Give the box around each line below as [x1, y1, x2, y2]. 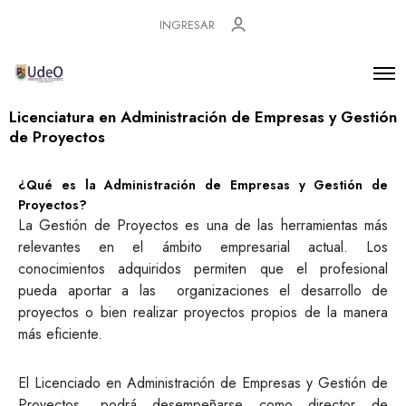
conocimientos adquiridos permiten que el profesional [18, 258, 388, 279]
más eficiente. [18, 324, 102, 344]
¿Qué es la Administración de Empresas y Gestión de [18, 176, 388, 194]
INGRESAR [159, 15, 215, 34]
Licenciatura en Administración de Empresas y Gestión [9, 106, 397, 128]
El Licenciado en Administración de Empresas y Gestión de [18, 372, 388, 393]
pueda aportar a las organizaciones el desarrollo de [18, 280, 388, 301]
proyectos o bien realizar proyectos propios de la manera [18, 302, 388, 323]
